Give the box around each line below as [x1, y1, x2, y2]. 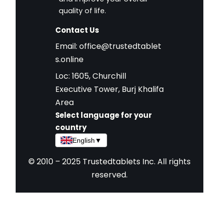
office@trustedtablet [79, 40, 161, 52]
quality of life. [58, 6, 106, 16]
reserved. [91, 169, 128, 180]
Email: [55, 40, 79, 52]
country [55, 122, 87, 132]
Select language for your [55, 109, 152, 120]
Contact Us [55, 24, 99, 35]
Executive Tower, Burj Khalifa [55, 83, 164, 95]
